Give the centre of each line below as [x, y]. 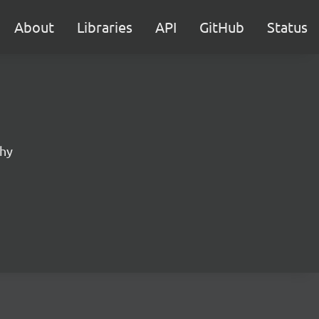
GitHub [222, 27]
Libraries [105, 27]
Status [287, 27]
